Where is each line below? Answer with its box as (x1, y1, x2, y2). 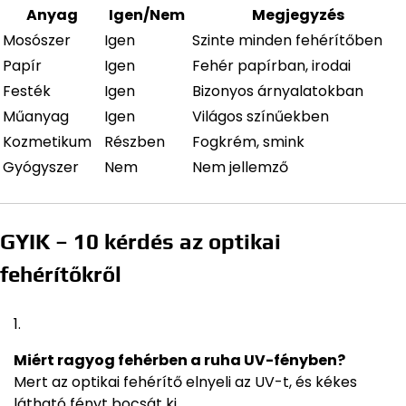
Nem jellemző (192, 156, 288, 178)
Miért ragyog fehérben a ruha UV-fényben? (14, 349, 345, 371)
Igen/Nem (108, 4, 185, 25)
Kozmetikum (3, 130, 92, 152)
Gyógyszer (3, 156, 79, 178)
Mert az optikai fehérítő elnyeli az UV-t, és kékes (14, 371, 357, 392)
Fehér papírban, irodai (192, 54, 351, 76)
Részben (104, 130, 165, 152)
